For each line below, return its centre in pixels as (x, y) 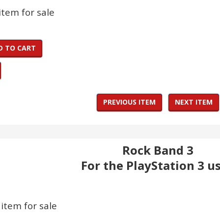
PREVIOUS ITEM (129, 102)
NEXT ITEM (194, 102)
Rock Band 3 (158, 150)
